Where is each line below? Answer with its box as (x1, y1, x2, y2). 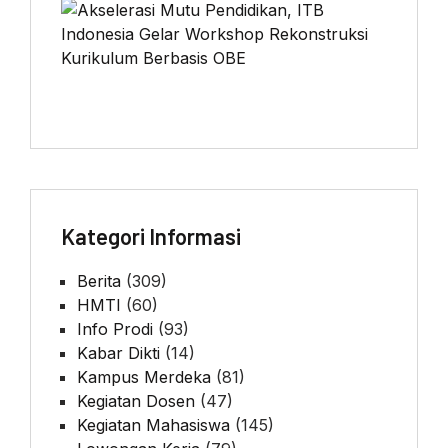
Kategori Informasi (61, 222, 241, 249)
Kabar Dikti (77, 342, 160, 363)
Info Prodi (77, 318, 153, 339)
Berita (77, 270, 121, 291)
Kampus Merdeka (77, 366, 211, 387)
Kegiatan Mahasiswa (77, 414, 230, 435)
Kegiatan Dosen (77, 390, 195, 411)
